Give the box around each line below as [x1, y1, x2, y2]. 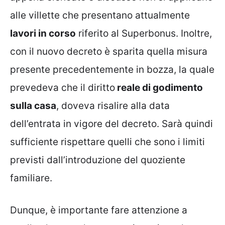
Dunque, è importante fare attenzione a [10, 204, 187, 216]
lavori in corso [10, 27, 76, 39]
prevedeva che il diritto [10, 81, 115, 93]
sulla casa [10, 99, 56, 111]
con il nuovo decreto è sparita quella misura [10, 45, 207, 57]
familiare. [10, 172, 52, 184]
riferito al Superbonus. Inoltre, [76, 27, 212, 39]
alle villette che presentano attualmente [10, 9, 190, 21]
